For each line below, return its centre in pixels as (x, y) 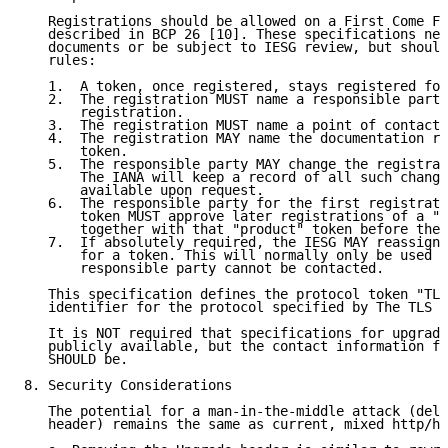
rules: (60, 60)
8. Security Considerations (128, 385)
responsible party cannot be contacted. (204, 268)
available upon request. (144, 190)
